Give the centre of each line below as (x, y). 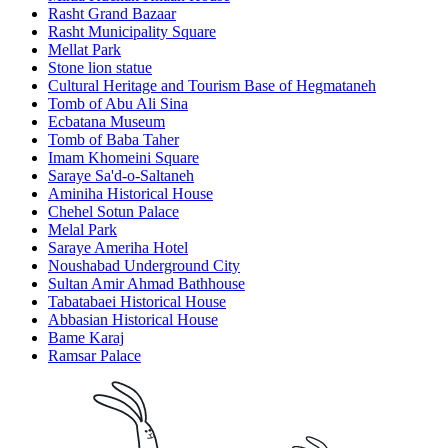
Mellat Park (84, 50)
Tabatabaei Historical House (137, 302)
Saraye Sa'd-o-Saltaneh (121, 176)
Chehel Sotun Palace (113, 212)
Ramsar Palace (94, 356)
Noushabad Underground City (144, 266)
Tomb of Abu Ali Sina (118, 104)
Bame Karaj (86, 338)
